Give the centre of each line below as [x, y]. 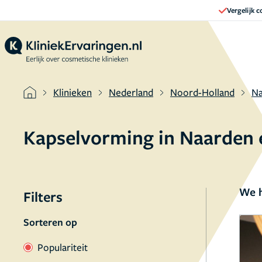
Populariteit [63, 247]
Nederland [131, 92]
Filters [43, 196]
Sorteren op [50, 222]
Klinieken [73, 92]
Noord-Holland [202, 92]
